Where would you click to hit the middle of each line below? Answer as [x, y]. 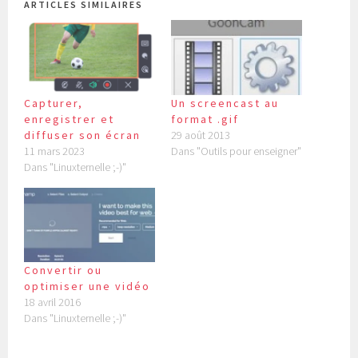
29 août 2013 [201, 135]
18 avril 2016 [53, 302]
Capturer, [54, 103]
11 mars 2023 [55, 151]
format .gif [205, 119]
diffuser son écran [83, 135]
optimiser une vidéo [88, 286]
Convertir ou [64, 270]
